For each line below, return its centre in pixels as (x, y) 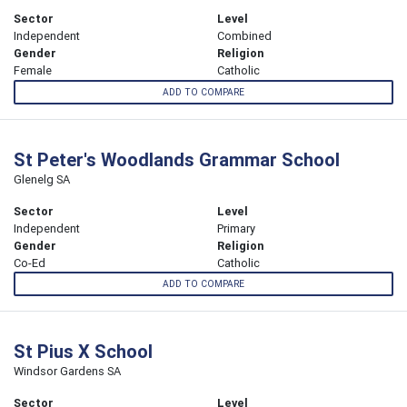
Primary (236, 228)
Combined (244, 36)
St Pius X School (83, 351)
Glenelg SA (42, 179)
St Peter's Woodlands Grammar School (177, 159)
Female (33, 71)
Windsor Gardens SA (67, 371)
